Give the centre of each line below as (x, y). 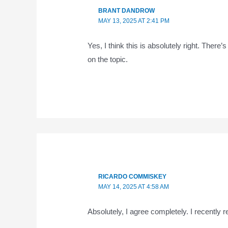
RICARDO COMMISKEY (132, 176)
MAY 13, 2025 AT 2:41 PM (134, 21)
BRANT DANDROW (126, 11)
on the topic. (108, 60)
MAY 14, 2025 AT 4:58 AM (133, 187)
